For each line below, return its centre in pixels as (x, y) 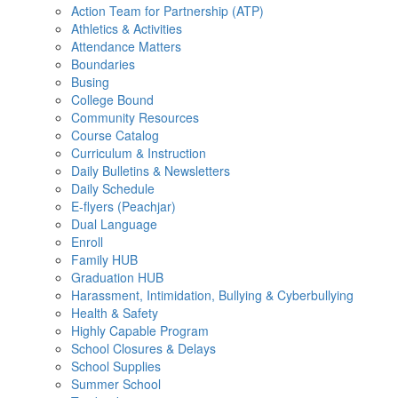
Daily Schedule (113, 188)
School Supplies (116, 366)
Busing (90, 82)
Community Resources (135, 117)
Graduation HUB (117, 277)
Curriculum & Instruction (139, 153)
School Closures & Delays (143, 348)
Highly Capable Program (140, 330)
